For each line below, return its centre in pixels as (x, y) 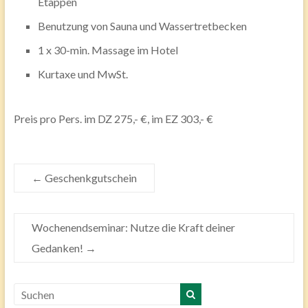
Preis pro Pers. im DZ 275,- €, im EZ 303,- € (113, 119)
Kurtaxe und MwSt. (82, 74)
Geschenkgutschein (89, 178)
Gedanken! (58, 248)
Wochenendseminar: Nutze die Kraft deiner (133, 228)
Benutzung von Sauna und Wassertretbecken (142, 26)
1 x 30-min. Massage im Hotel (108, 50)
